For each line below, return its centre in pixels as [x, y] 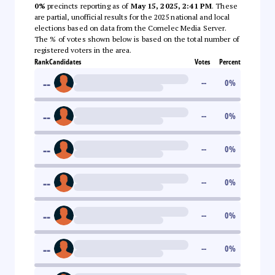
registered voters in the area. [83, 50]
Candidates [65, 61]
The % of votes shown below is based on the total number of [137, 39]
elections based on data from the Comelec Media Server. [131, 28]
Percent [230, 61]
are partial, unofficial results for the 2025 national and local [132, 17]
